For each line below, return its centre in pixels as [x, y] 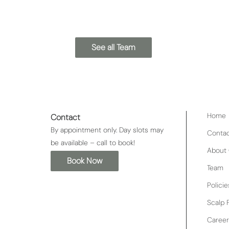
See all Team [113, 47]
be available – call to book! [93, 142]
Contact [65, 117]
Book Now [84, 161]
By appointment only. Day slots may [107, 130]
